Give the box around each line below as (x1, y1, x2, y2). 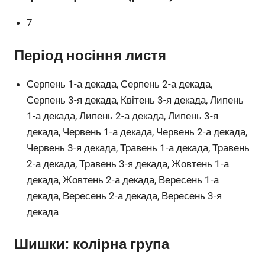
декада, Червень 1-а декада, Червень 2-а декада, (27, 125, 248, 138)
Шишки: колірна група (14, 236, 169, 253)
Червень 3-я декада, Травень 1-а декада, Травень (27, 141, 250, 154)
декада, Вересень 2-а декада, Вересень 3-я (27, 189, 222, 202)
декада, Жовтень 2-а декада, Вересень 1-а (27, 173, 219, 186)
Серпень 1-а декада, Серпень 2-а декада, (27, 77, 213, 90)
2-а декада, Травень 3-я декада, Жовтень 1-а (27, 157, 230, 170)
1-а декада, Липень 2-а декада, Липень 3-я (27, 109, 219, 122)
